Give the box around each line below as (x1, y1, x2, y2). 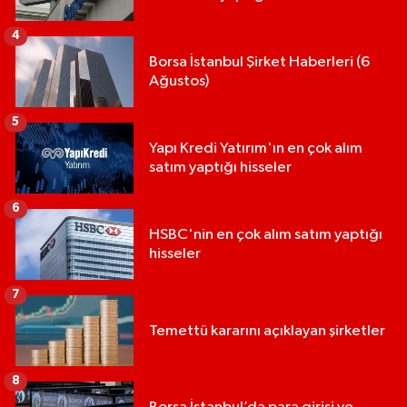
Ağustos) (149, 74, 209, 90)
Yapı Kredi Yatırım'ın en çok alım (149, 141, 362, 157)
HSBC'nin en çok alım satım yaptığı (149, 227, 382, 243)
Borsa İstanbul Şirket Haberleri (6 (149, 55, 370, 71)
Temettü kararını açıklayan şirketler (149, 323, 385, 339)
